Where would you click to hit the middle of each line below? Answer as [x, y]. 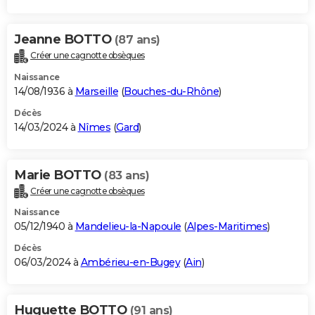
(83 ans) [127, 175]
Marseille [96, 91]
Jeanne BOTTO [64, 39]
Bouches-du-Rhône [171, 91]
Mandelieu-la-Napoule [128, 227]
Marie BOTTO [59, 175]
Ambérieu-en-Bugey [130, 263]
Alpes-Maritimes [227, 227]
